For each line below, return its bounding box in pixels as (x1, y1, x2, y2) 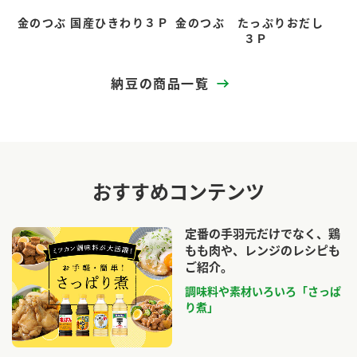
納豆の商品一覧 (111, 75, 210, 91)
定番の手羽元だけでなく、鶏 (185, 226, 340, 241)
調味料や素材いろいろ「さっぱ (185, 284, 341, 298)
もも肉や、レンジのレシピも (185, 242, 340, 257)
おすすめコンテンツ (92, 179, 265, 203)
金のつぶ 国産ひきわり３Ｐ (17, 15, 170, 29)
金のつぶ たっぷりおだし (175, 15, 336, 29)
